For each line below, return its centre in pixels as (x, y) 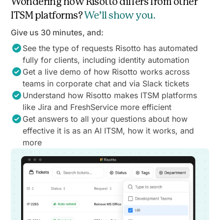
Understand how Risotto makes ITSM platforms (110, 96)
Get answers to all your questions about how (105, 119)
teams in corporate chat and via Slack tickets (106, 84)
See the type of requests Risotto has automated (110, 48)
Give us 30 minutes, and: (57, 33)
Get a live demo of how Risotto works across (106, 72)
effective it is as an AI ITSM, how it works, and (109, 131)
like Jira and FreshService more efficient (97, 107)
